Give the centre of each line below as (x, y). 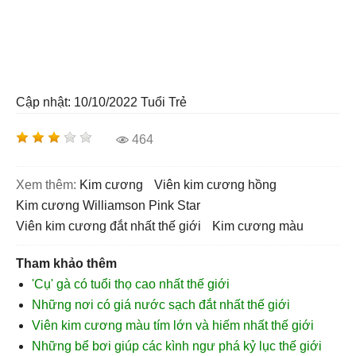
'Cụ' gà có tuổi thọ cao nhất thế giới (131, 284)
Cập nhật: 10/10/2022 (77, 102)
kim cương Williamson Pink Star (112, 205)
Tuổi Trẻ (164, 102)
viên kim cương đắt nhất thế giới (113, 226)
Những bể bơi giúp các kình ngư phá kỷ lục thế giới (177, 346)
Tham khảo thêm (66, 263)
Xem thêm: (46, 185)
